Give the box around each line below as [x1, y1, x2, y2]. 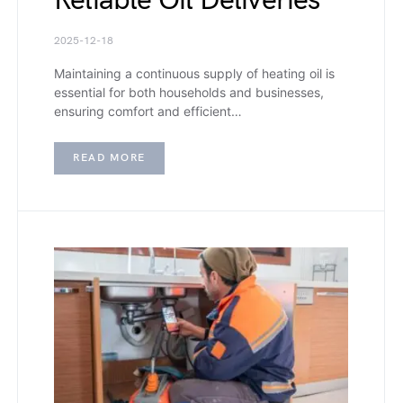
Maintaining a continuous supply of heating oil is [54, 65, 335, 81]
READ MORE [73, 150, 146, 165]
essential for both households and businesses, [54, 84, 324, 100]
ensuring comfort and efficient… [54, 103, 242, 119]
